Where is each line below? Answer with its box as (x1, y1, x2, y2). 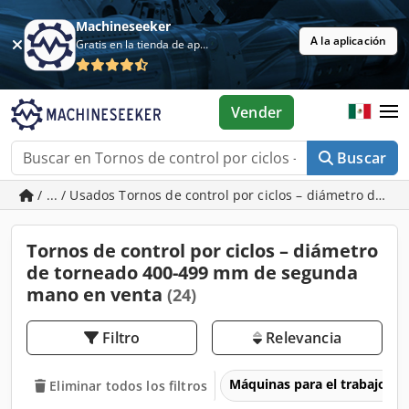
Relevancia (262, 328, 341, 348)
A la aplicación (310, 33, 386, 48)
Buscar (337, 148, 386, 168)
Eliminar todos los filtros (49, 376, 207, 394)
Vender (231, 102, 283, 122)
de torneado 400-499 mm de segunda (26, 260, 358, 285)
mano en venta (26, 282, 167, 307)
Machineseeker (76, 17, 172, 35)
